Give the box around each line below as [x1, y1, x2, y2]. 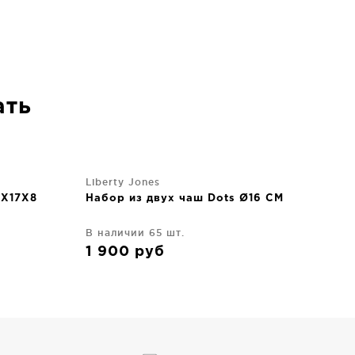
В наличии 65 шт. [86, 227, 185, 238]
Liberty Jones [86, 176, 160, 187]
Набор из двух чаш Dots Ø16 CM [86, 193, 284, 203]
